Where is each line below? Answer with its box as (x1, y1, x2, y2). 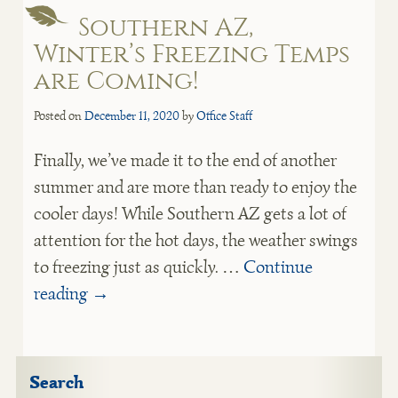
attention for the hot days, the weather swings (33, 229, 358, 251)
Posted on (33, 108, 82, 123)
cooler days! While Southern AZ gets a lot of (33, 203, 346, 225)
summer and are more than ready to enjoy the (33, 176, 357, 198)
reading (33, 283, 92, 305)
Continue (243, 256, 313, 278)
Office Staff (195, 108, 252, 123)
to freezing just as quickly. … (33, 256, 243, 278)
